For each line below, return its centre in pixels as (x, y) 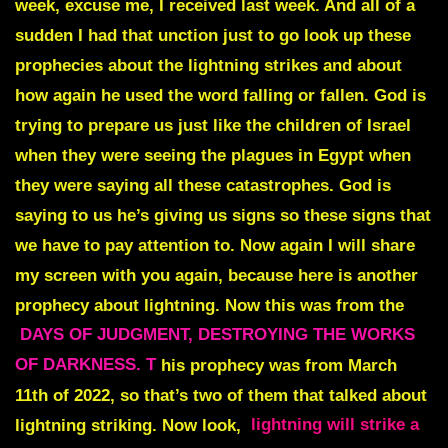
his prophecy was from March (279, 365)
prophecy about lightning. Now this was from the (209, 305)
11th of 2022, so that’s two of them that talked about (221, 395)
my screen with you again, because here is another (216, 275)
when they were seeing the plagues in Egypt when (213, 155)
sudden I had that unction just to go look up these (213, 35)
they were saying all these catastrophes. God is (203, 185)
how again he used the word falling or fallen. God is (220, 95)
